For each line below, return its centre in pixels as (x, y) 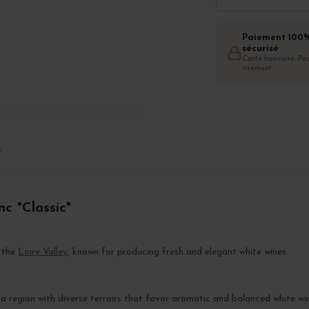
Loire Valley (43, 252)
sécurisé (260, 48)
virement (257, 68)
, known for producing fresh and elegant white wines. (178, 252)
